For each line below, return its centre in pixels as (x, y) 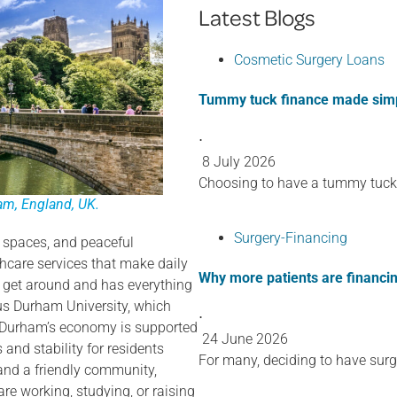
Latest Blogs (257, 17)
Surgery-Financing (291, 237)
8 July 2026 (239, 161)
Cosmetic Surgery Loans (309, 60)
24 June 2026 (245, 339)
